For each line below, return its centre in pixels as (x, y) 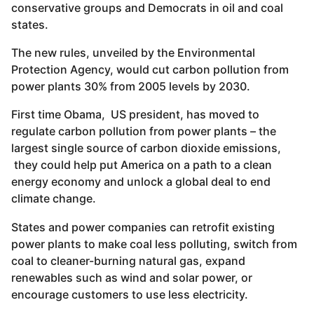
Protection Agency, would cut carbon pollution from (150, 70)
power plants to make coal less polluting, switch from (154, 244)
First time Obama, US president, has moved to (135, 115)
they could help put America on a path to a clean (142, 165)
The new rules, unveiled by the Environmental (133, 53)
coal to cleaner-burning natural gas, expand (128, 260)
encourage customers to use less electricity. (130, 294)
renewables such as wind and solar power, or (132, 277)
